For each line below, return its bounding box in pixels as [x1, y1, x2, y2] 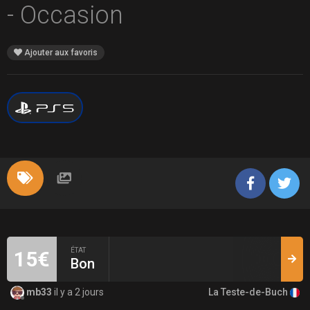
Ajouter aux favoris [22, 47, 98, 57]
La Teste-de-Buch [208, 286, 290, 298]
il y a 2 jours [54, 286, 104, 298]
